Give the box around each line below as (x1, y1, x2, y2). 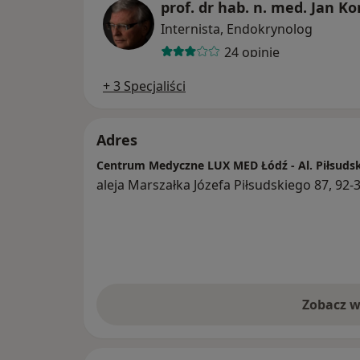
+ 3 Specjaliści (103, 77, 186, 96)
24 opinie (223, 43, 280, 61)
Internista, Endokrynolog (161, 20, 313, 39)
